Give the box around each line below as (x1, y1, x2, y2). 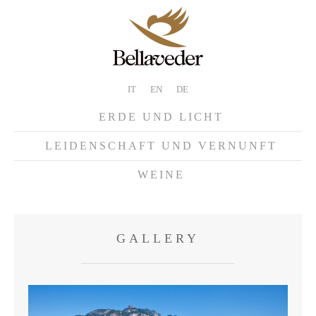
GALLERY (116, 231, 200, 245)
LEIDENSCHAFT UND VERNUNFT (44, 140, 277, 152)
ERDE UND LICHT (98, 111, 224, 123)
